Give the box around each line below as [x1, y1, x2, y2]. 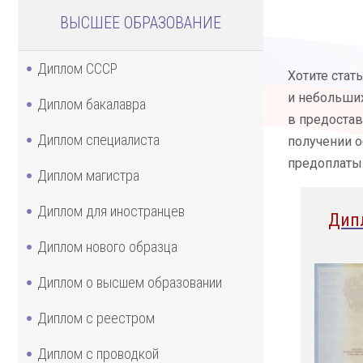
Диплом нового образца [37, 237, 177, 255]
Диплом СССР [37, 59, 117, 77]
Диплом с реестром [37, 309, 155, 327]
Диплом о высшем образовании [37, 273, 222, 291]
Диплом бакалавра [37, 95, 146, 113]
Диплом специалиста [37, 130, 160, 148]
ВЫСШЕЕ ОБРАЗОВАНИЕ [59, 12, 221, 32]
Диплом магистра [37, 166, 139, 184]
